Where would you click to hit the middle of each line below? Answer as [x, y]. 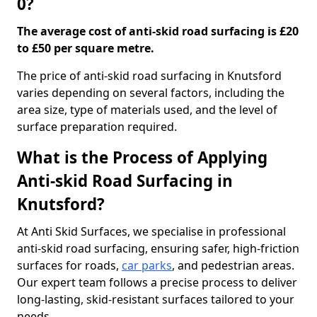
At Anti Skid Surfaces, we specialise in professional [151, 231]
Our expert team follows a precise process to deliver [157, 282]
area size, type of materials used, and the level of [147, 110]
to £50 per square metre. [86, 48]
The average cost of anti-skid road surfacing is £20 [158, 31]
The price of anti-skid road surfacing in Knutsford [149, 76]
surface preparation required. [97, 127]
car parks [147, 265]
